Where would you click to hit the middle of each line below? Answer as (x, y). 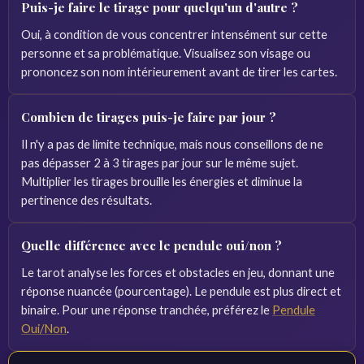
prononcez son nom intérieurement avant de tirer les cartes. (179, 71)
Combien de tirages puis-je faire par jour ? (149, 117)
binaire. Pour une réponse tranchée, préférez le (147, 310)
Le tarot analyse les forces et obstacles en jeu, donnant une (178, 272)
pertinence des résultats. (87, 200)
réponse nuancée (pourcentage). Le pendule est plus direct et (181, 291)
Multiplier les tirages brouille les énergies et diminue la (162, 181)
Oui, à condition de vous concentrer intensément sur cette (174, 34)
